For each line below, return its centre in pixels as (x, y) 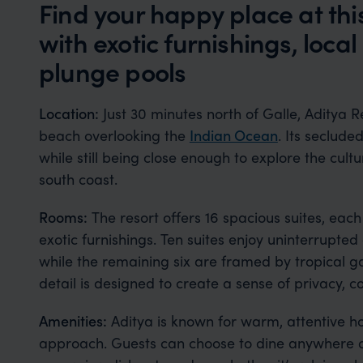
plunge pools (113, 71)
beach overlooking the (114, 135)
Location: (68, 113)
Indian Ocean (233, 135)
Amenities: (73, 320)
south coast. (78, 179)
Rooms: (63, 217)
